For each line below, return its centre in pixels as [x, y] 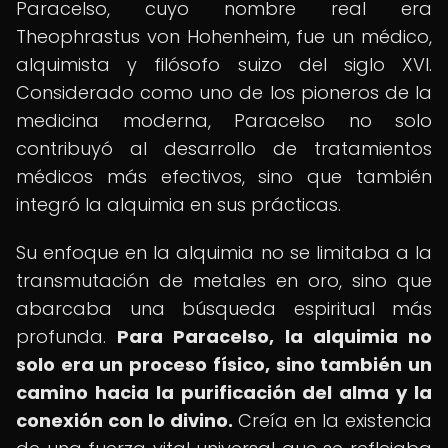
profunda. [67, 336]
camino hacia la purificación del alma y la [224, 392]
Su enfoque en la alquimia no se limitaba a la [224, 252]
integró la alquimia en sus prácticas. [178, 204]
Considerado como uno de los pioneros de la [224, 92]
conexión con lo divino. [124, 420]
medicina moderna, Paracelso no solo [224, 120]
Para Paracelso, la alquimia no [275, 336]
